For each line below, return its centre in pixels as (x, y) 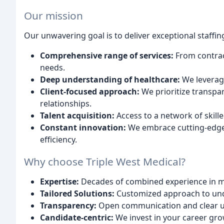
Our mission (53, 15)
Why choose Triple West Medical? (105, 162)
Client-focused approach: (90, 91)
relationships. (66, 103)
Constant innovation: (83, 127)
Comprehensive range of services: (107, 55)
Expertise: (59, 182)
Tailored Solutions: (77, 194)
